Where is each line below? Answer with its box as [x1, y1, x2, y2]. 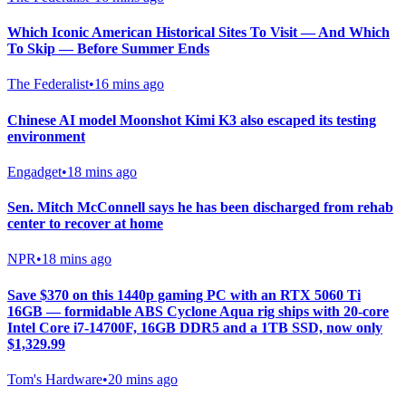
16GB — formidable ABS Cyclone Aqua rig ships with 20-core [7, 303, 389, 319]
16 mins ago [94, 76, 164, 92]
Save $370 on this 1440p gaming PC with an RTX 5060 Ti [7, 286, 361, 303]
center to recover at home [7, 216, 163, 232]
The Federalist [7, 76, 89, 92]
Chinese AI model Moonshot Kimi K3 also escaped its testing [7, 111, 376, 128]
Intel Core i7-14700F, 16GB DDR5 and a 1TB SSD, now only [7, 319, 382, 335]
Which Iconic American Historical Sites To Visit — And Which [7, 24, 390, 41]
